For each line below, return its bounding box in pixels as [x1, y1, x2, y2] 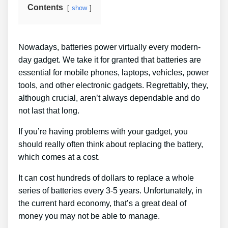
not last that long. [18, 106, 79, 116]
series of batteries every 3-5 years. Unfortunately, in [18, 186, 202, 195]
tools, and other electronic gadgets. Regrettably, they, [18, 81, 208, 90]
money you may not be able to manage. [18, 212, 160, 221]
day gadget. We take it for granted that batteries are [18, 55, 201, 65]
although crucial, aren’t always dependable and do [18, 94, 200, 103]
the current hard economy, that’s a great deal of [18, 199, 186, 208]
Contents [27, 3, 63, 12]
